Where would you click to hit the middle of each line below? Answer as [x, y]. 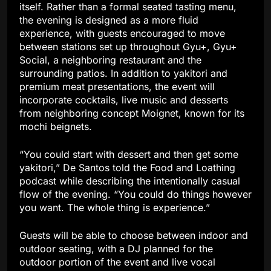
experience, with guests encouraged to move [122, 33]
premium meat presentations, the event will [117, 86]
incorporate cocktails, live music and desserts [124, 100]
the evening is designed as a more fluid [109, 20]
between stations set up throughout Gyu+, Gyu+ [128, 46]
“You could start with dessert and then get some [129, 154]
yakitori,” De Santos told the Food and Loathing [127, 167]
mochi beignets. [56, 126]
